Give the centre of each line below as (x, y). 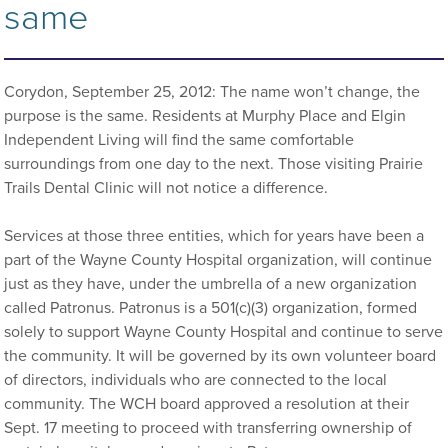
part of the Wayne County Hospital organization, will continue (218, 260)
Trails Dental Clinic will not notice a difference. (166, 188)
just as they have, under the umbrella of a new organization (211, 284)
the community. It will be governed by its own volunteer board (220, 356)
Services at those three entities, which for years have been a (214, 236)
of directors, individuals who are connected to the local (196, 380)
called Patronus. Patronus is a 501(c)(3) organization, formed (211, 308)
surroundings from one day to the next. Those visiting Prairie (214, 164)
